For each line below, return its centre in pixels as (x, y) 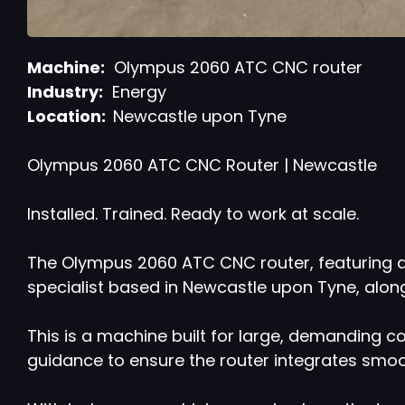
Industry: (65, 92)
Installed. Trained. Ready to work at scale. (193, 214)
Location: (70, 117)
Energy (135, 92)
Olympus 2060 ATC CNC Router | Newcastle (202, 165)
